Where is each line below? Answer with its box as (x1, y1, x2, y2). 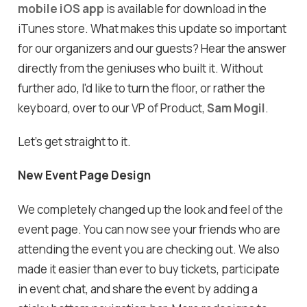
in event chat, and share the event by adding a (18, 280, 258, 297)
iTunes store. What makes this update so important (18, 20, 287, 36)
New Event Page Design (18, 167, 151, 184)
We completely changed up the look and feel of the (18, 201, 284, 217)
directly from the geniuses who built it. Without (18, 60, 264, 76)
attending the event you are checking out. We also (18, 241, 280, 257)
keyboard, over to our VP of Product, (18, 99, 208, 116)
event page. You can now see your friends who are (18, 221, 281, 237)
